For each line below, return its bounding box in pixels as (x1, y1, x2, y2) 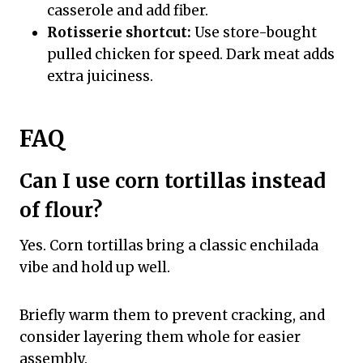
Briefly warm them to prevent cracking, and (19, 306, 325, 324)
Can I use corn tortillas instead (19, 169, 326, 194)
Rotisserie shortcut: (47, 23, 191, 41)
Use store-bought (191, 23, 317, 41)
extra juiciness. (47, 67, 153, 85)
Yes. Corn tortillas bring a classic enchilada (19, 237, 318, 254)
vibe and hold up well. (19, 258, 170, 276)
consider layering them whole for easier (19, 328, 301, 346)
